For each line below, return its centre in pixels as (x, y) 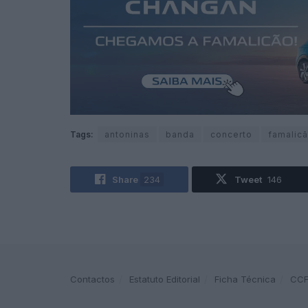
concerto (231, 135)
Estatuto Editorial (165, 279)
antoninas (127, 135)
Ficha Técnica (245, 279)
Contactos (92, 279)
